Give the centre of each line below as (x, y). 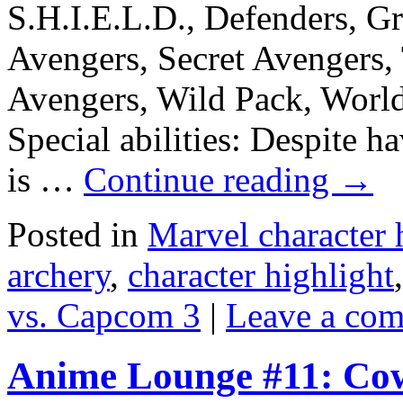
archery (58, 275)
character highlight (261, 275)
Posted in (73, 235)
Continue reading (211, 180)
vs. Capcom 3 (104, 316)
